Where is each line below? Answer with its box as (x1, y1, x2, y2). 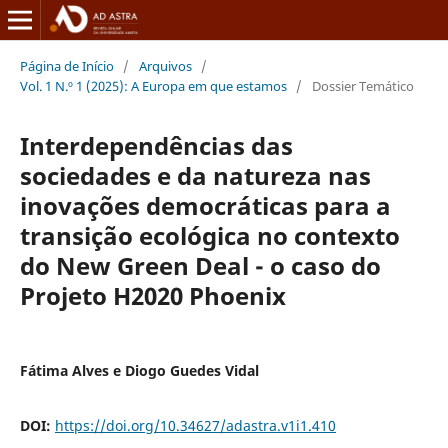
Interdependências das (19, 128, 293, 162)
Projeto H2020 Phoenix (19, 278, 286, 312)
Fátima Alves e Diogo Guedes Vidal (19, 360, 259, 380)
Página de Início (19, 56, 114, 75)
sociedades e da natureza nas (19, 158, 371, 192)
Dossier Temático (311, 76, 414, 95)
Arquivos (138, 56, 192, 75)
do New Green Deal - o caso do (19, 248, 381, 282)
